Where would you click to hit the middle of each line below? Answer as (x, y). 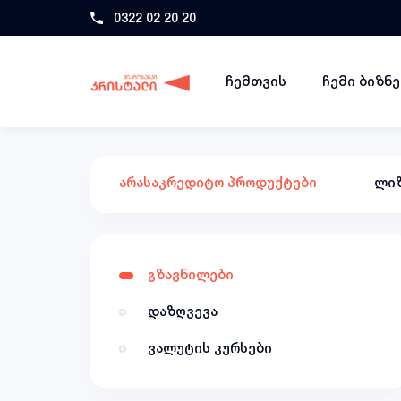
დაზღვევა (183, 311)
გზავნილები (191, 274)
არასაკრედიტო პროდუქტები (218, 182)
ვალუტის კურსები (210, 348)
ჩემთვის (256, 81)
